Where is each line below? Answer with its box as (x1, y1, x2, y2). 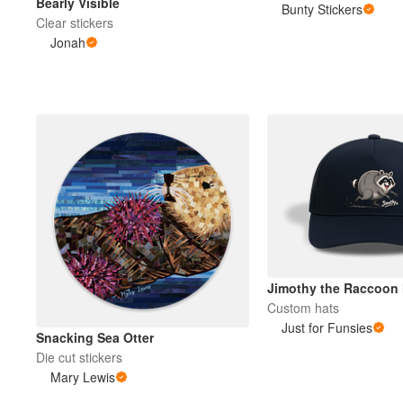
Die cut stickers (36, 347, 122, 366)
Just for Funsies (281, 318, 372, 337)
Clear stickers (36, 13, 113, 31)
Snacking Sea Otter (36, 327, 154, 346)
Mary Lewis (50, 367, 115, 386)
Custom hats (266, 299, 339, 318)
